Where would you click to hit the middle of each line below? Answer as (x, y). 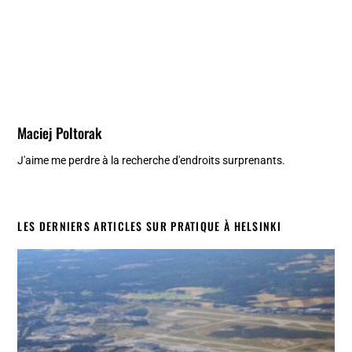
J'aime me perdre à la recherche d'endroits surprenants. (152, 160)
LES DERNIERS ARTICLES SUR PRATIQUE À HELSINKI (149, 225)
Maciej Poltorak (60, 132)
